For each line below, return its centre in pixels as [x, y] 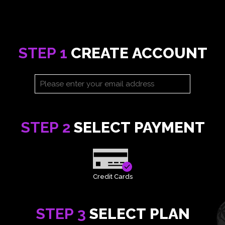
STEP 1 [42, 53]
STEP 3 [61, 214]
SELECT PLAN [138, 214]
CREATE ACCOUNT [137, 53]
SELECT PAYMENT [137, 127]
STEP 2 [45, 127]
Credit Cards [113, 177]
